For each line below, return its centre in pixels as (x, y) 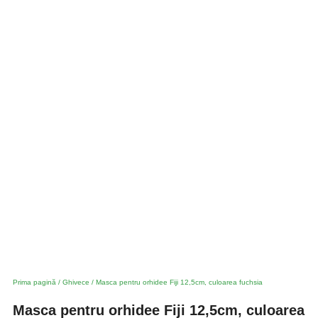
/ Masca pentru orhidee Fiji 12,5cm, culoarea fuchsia (176, 282)
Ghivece (76, 282)
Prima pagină (34, 282)
